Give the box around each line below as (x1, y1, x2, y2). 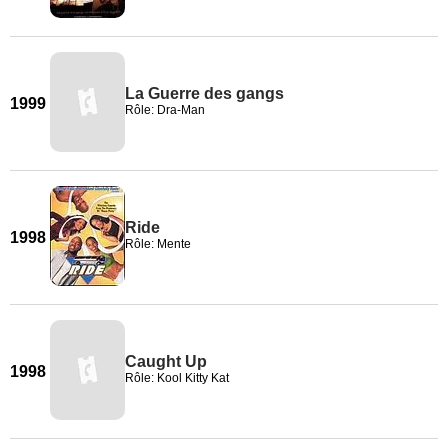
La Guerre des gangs (125, 85, 284, 102)
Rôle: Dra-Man (125, 103, 205, 117)
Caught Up (125, 353, 207, 370)
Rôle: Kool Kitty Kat (125, 371, 229, 385)
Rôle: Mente (125, 237, 191, 251)
